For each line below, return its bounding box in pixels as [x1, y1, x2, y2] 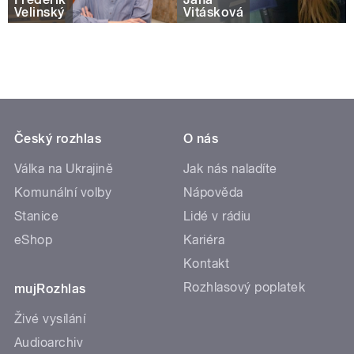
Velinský [14, 4, 65, 20]
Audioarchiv [14, 335, 84, 351]
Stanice [14, 209, 59, 224]
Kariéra [183, 232, 225, 248]
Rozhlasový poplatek [183, 280, 306, 296]
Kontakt [183, 256, 230, 272]
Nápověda [183, 185, 243, 201]
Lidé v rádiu [183, 209, 251, 224]
